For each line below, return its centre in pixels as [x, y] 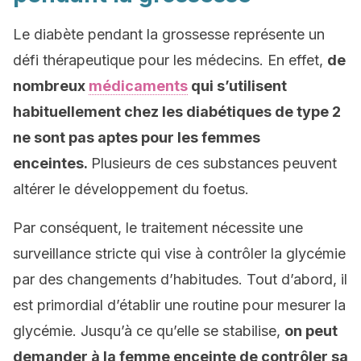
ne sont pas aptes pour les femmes [137, 137]
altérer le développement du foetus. [131, 189]
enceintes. [52, 163]
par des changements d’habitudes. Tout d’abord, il [180, 279]
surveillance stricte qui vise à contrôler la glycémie [179, 253]
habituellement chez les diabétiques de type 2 [177, 112]
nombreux [51, 86]
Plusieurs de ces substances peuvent [214, 163]
